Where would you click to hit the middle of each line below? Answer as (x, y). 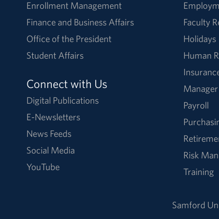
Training (198, 171)
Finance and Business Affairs (80, 22)
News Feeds (49, 133)
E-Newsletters (53, 117)
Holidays (199, 38)
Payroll (196, 105)
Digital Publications (62, 100)
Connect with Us (67, 83)
